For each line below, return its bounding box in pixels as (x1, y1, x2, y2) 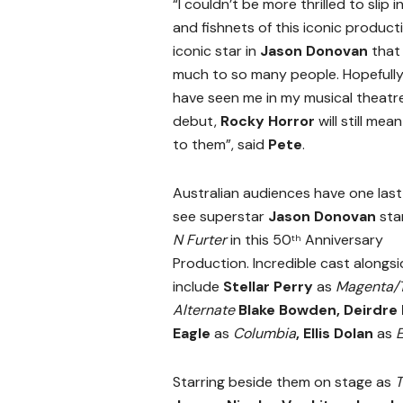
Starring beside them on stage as (173, 372, 395, 392)
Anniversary (301, 230, 383, 250)
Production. (173, 254, 249, 273)
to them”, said (173, 135, 268, 155)
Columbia (233, 324, 296, 344)
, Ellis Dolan (296, 324, 373, 344)
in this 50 (227, 230, 291, 250)
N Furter (173, 230, 227, 250)
